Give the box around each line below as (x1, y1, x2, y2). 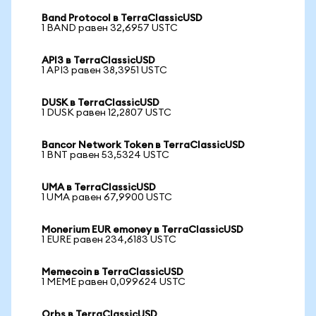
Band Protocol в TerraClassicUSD (42, 13, 202, 23)
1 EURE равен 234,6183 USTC (42, 235, 176, 245)
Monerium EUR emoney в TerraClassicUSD (42, 225, 243, 235)
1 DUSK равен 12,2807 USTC (42, 108, 171, 118)
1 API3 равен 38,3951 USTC (42, 66, 167, 75)
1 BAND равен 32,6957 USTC (42, 23, 178, 33)
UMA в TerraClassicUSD (42, 183, 156, 193)
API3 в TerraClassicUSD (42, 56, 155, 66)
